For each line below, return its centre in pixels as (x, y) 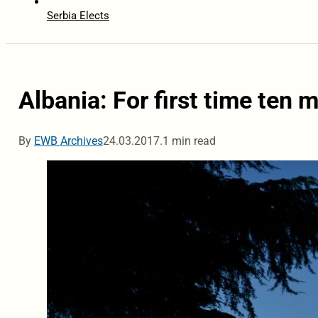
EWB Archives (68, 141)
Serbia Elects (78, 16)
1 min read (189, 141)
